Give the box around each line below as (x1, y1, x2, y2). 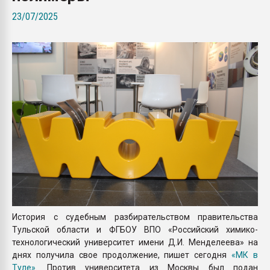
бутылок (183, 16, 215, 25)
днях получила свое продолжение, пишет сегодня (12, 250, 232, 260)
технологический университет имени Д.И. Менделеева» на (12, 237, 258, 247)
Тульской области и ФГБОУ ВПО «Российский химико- (12, 224, 258, 234)
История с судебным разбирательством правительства (12, 212, 258, 222)
